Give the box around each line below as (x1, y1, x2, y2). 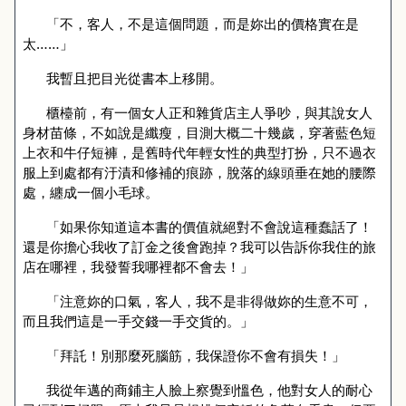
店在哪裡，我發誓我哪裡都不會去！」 (23, 257, 254, 275)
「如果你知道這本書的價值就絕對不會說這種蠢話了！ (45, 217, 372, 236)
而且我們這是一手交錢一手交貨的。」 (23, 312, 254, 330)
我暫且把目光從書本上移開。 (45, 69, 223, 87)
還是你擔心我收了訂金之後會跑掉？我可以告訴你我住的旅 (23, 237, 376, 256)
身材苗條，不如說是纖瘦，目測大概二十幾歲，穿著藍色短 (23, 123, 376, 141)
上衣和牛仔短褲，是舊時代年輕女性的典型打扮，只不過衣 (23, 143, 376, 161)
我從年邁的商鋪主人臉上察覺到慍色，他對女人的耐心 (45, 381, 372, 399)
